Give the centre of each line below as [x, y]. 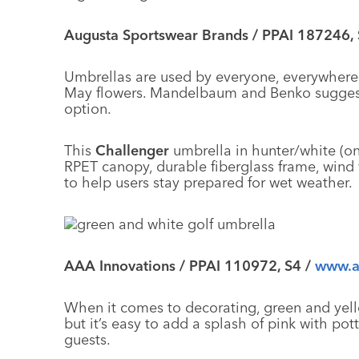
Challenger [132, 150]
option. [88, 109]
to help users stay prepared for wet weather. [208, 182]
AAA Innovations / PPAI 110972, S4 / [190, 266]
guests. [87, 339]
